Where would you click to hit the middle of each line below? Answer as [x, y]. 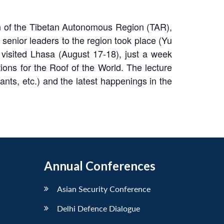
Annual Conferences [100, 165]
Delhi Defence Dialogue [98, 208]
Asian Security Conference [104, 188]
